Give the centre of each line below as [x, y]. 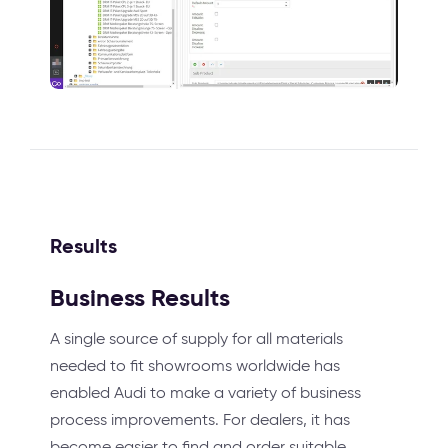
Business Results [140, 297]
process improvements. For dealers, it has [200, 419]
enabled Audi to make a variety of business [205, 392]
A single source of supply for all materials [196, 338]
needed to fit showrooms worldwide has [195, 365]
